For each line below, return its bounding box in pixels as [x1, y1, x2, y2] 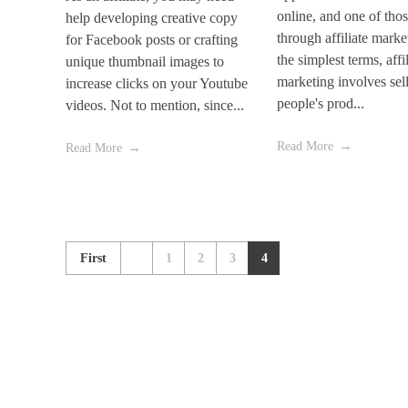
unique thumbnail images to [66, 54, 224, 70]
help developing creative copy [66, 10, 238, 26]
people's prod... [276, 96, 364, 112]
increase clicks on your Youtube [66, 76, 248, 92]
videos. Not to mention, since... [66, 97, 244, 114]
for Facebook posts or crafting [66, 32, 238, 48]
